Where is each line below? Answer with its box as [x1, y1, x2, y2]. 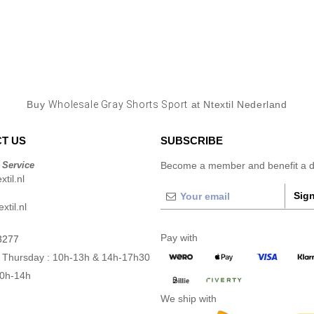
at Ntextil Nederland [188, 99, 287, 110]
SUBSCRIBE [161, 135, 223, 146]
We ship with [161, 293, 217, 304]
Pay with [161, 232, 198, 243]
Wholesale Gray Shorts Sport [48, 99, 188, 110]
